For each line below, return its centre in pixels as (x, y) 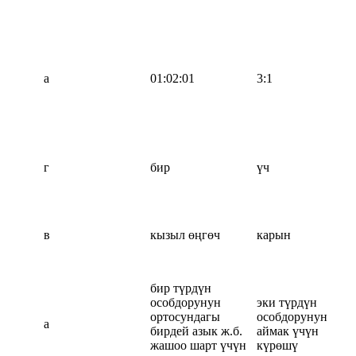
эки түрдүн (287, 302)
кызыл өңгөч (185, 234)
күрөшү (277, 345)
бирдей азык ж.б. (196, 331)
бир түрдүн (181, 288)
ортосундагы (185, 316)
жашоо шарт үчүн (198, 345)
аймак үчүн (288, 331)
